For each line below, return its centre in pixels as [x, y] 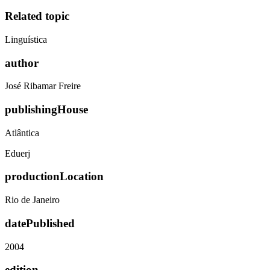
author [22, 63]
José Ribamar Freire [43, 86]
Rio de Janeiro [32, 200]
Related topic [37, 16]
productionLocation [54, 177]
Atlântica [22, 133]
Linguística [26, 39]
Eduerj [17, 153]
